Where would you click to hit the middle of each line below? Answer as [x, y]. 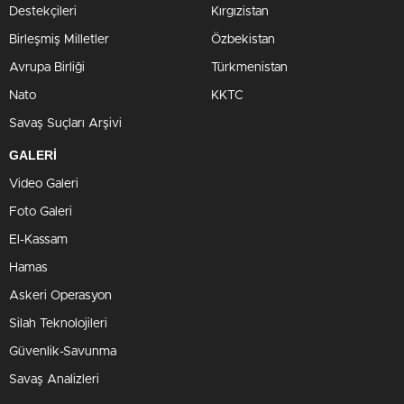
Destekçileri [43, 11]
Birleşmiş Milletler [59, 39]
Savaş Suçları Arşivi [65, 123]
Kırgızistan [240, 11]
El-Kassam [38, 239]
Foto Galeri [41, 211]
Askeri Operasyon [60, 295]
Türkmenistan [249, 67]
